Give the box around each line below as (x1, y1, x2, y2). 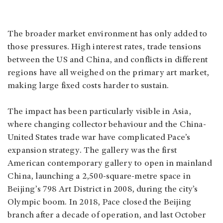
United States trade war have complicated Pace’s (7, 133, 191, 143)
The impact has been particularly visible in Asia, (7, 108, 191, 117)
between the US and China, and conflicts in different (7, 56, 208, 65)
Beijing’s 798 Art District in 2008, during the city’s (7, 185, 198, 195)
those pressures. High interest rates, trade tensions (7, 43, 202, 52)
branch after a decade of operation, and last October (7, 211, 206, 221)
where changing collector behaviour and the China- (7, 120, 206, 130)
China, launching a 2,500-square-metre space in (7, 172, 191, 182)
